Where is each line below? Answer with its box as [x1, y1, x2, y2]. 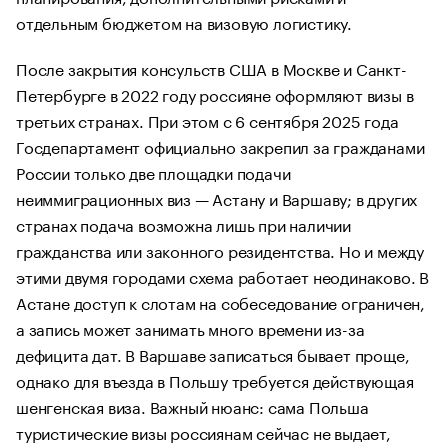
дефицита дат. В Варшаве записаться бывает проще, [16, 341, 410, 366]
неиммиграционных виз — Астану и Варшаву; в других [16, 185, 418, 210]
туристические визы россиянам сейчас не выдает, [16, 419, 391, 444]
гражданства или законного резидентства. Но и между [16, 237, 424, 262]
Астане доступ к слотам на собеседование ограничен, [16, 289, 425, 314]
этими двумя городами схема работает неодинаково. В [16, 263, 429, 288]
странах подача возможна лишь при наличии [16, 211, 351, 236]
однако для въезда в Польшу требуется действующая [16, 367, 414, 392]
